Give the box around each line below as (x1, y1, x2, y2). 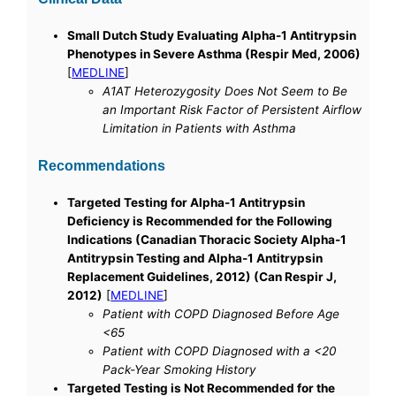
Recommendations (38, 157, 166, 173)
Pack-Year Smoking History (103, 362, 257, 377)
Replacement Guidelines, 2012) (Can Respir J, (67, 269, 338, 284)
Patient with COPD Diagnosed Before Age (103, 306, 340, 321)
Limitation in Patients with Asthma (103, 121, 297, 136)
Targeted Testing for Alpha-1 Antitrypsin (67, 194, 306, 209)
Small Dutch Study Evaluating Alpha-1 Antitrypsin (67, 28, 357, 43)
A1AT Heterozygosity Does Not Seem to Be (103, 84, 348, 99)
